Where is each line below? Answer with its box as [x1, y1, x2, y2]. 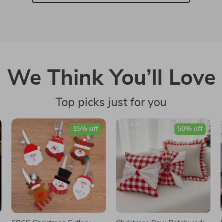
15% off [72, 125, 98, 132]
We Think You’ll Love [6, 67, 216, 89]
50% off [177, 125, 203, 132]
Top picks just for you [55, 97, 166, 109]
